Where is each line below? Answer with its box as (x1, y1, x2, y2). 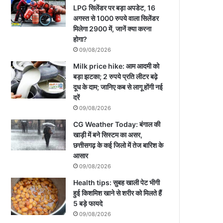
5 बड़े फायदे (73, 199, 103, 208)
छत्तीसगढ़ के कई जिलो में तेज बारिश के (73, 141, 164, 149)
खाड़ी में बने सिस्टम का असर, (73, 130, 143, 139)
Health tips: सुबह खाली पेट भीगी (73, 178, 160, 187)
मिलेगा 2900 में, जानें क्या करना (73, 24, 152, 33)
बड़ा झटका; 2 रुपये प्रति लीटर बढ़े (73, 72, 158, 81)
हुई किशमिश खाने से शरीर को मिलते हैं (73, 189, 162, 197)
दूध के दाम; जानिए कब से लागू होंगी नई (73, 83, 163, 91)
